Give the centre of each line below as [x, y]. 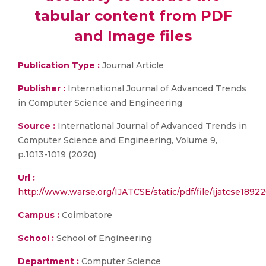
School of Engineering [103, 238]
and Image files [133, 36]
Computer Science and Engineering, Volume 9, [118, 140]
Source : [37, 126]
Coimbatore [86, 215]
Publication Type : [59, 65]
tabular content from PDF [133, 16]
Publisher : [43, 88]
